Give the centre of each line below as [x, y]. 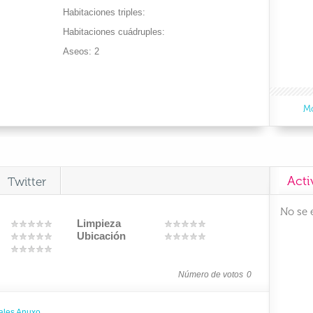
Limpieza [99, 223]
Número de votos [211, 275]
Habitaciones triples [103, 12]
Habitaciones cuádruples [113, 32]
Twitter [27, 182]
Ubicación [101, 236]
